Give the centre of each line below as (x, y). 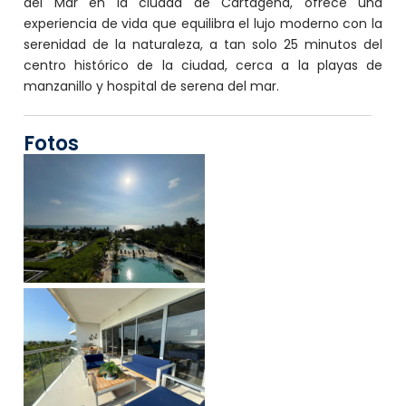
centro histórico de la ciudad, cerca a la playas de (203, 65)
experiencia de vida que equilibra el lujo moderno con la (203, 23)
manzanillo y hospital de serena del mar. (151, 86)
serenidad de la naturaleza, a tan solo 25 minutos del (203, 44)
